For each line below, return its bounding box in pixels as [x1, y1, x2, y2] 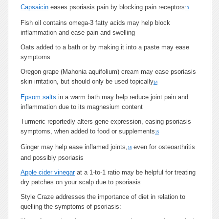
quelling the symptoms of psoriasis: [21, 203, 121, 210]
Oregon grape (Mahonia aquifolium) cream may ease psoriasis [21, 68, 196, 75]
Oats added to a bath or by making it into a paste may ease [21, 44, 189, 51]
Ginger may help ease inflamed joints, [21, 143, 128, 151]
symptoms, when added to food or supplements [21, 128, 155, 135]
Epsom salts [21, 93, 56, 101]
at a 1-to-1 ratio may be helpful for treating [75, 169, 196, 176]
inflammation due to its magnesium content [21, 103, 143, 110]
